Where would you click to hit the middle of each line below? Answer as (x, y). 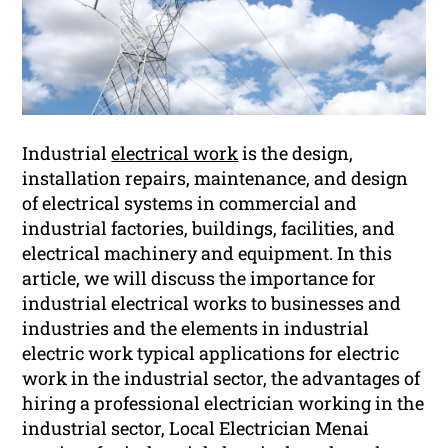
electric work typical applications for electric (211, 353)
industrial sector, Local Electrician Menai (196, 428)
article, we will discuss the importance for (199, 278)
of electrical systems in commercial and (190, 203)
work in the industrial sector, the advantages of (221, 378)
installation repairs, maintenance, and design (215, 178)
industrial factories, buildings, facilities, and (209, 228)
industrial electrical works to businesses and (212, 303)
